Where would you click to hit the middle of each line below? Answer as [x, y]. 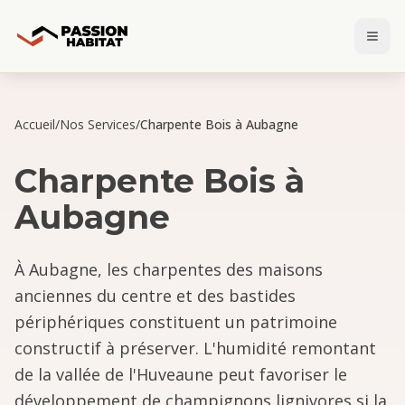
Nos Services [98, 124]
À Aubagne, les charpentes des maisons [169, 269]
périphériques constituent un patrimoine [176, 322]
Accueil [35, 124]
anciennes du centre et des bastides [155, 296]
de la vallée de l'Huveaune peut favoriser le [181, 374]
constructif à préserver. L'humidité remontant [195, 348]
